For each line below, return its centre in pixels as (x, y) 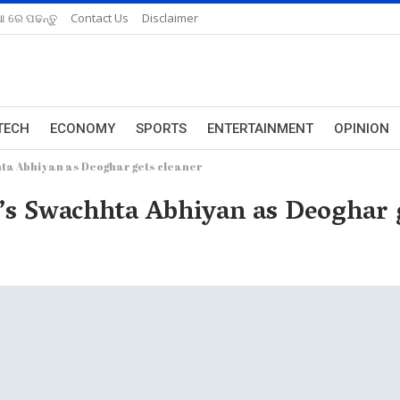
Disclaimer (170, 18)
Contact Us (100, 18)
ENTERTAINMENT (260, 129)
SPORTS (161, 129)
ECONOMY (83, 129)
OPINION (362, 129)
